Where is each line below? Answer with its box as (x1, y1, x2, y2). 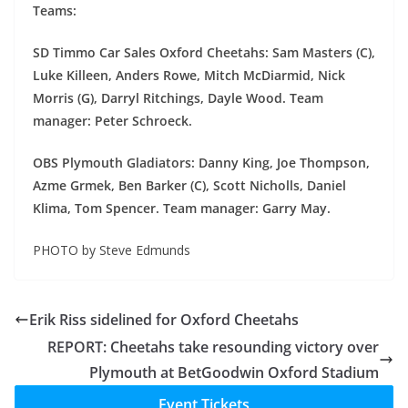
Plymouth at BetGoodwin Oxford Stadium (89, 362, 379, 382)
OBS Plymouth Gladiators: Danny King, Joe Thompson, (33, 153, 370, 171)
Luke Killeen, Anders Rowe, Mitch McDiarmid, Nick (33, 66, 345, 84)
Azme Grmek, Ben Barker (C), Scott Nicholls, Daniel (33, 176, 346, 194)
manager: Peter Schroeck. (33, 111, 192, 129)
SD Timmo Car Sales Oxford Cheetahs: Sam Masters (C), (33, 43, 375, 61)
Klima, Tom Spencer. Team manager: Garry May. (33, 199, 331, 217)
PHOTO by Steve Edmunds (33, 240, 190, 259)
